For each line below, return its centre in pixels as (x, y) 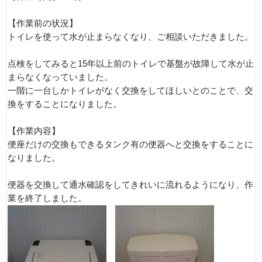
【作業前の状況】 (43, 24)
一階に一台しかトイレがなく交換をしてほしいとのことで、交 (130, 91)
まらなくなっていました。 (60, 77)
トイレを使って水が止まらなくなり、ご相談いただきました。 (130, 37)
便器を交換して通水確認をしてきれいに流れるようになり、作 (130, 185)
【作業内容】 (34, 131)
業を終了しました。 (47, 199)
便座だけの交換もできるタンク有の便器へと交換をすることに (130, 145)
